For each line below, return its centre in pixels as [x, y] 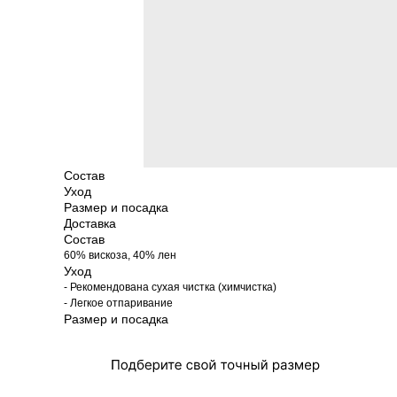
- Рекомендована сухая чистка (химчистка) [170, 287]
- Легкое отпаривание [118, 303]
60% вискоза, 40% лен [120, 255]
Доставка [90, 223]
